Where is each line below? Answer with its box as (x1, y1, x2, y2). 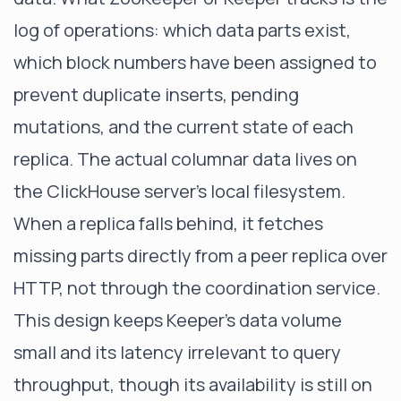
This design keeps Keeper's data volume (13, 308, 342, 332)
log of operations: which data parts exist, (13, 18, 351, 42)
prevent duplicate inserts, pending (13, 82, 299, 107)
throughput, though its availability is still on (13, 372, 372, 397)
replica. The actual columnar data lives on (13, 147, 357, 171)
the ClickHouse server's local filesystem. (13, 179, 346, 203)
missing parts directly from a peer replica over (13, 243, 388, 268)
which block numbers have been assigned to (13, 50, 377, 74)
